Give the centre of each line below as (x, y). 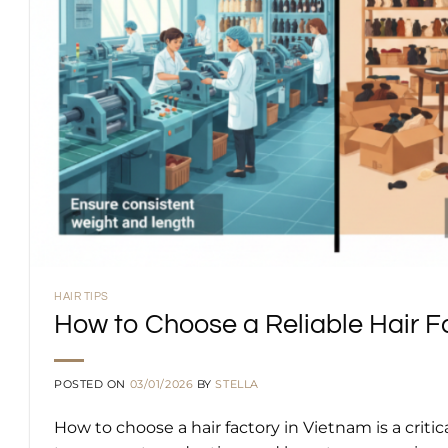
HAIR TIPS (82, 297)
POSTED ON (92, 384)
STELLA (237, 384)
